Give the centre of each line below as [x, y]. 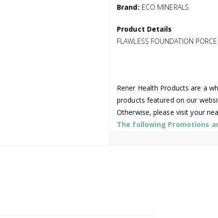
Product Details [145, 29]
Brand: [128, 7]
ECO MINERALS [165, 7]
